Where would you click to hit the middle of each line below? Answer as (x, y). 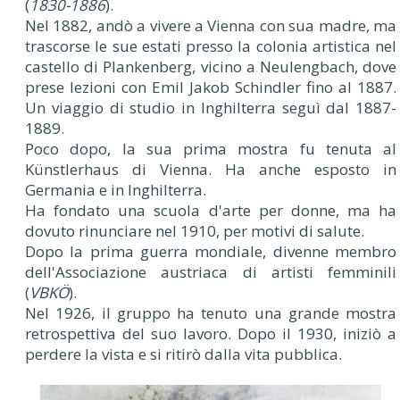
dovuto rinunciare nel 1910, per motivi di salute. (195, 231)
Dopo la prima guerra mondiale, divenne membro (211, 252)
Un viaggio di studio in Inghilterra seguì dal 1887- (211, 108)
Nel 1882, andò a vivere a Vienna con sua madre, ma (211, 26)
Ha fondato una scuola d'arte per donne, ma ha (211, 211)
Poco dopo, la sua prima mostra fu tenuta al (211, 149)
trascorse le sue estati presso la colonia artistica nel (211, 46)
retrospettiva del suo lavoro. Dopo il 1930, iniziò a (211, 334)
